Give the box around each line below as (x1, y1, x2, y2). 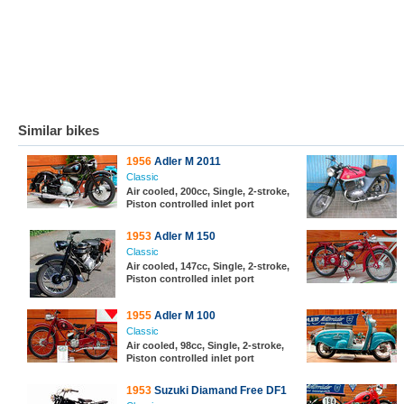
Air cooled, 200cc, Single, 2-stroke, (126, 186, 289, 197)
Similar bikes (18, 123, 99, 138)
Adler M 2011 (151, 155, 221, 168)
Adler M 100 (151, 309, 216, 322)
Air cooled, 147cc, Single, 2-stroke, (126, 261, 289, 271)
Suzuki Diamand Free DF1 (151, 384, 287, 397)
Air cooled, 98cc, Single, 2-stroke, (126, 340, 284, 351)
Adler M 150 (151, 230, 216, 243)
